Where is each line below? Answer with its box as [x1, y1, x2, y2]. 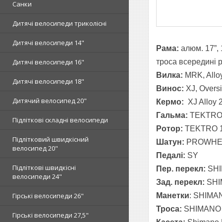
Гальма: [156, 111, 188, 119]
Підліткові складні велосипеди [12, 115, 108, 124]
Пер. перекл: [156, 164, 206, 173]
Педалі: [156, 151, 187, 160]
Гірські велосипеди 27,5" [12, 211, 89, 220]
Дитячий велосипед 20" [12, 96, 87, 105]
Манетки [156, 191, 189, 200]
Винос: [156, 84, 184, 93]
